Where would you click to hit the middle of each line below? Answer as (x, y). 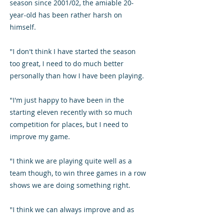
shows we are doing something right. (71, 185)
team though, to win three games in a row (78, 173)
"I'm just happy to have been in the (67, 100)
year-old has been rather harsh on (66, 15)
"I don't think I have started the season (73, 51)
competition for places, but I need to (69, 124)
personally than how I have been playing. (78, 76)
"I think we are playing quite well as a (71, 161)
